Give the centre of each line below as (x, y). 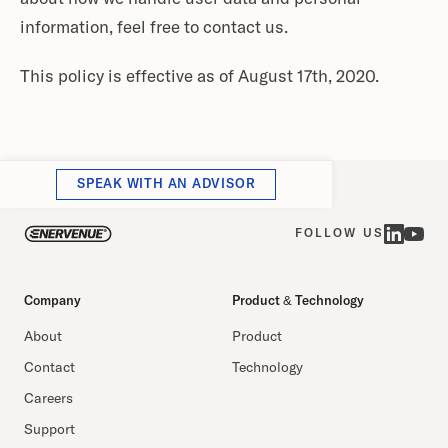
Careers (48, 399)
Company (52, 301)
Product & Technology (298, 301)
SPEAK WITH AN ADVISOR (166, 184)
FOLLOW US (339, 234)
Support (49, 430)
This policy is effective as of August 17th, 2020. (199, 77)
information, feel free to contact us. (154, 28)
